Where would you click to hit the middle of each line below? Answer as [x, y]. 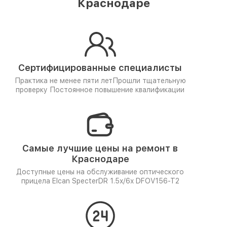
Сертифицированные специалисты [100, 68]
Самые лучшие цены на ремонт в [100, 148]
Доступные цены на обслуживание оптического [100, 172]
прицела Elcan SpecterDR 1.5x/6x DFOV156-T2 [100, 181]
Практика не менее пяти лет [63, 81]
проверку [33, 90]
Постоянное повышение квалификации [117, 90]
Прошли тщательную [149, 81]
